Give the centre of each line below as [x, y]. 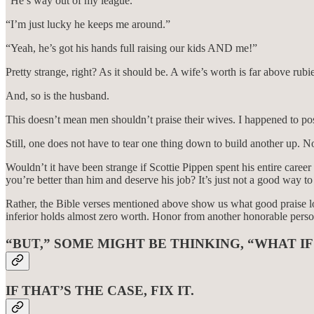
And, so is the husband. [57, 95]
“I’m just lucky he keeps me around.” [88, 24]
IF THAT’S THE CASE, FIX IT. [100, 291]
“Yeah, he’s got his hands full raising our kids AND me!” [131, 48]
